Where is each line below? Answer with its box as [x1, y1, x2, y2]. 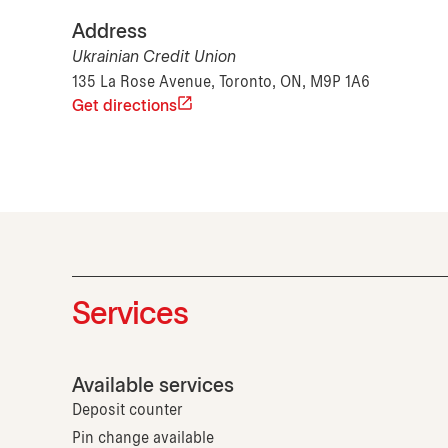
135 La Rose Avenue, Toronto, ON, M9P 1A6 [72, 75, 370, 91]
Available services [72, 377, 234, 397]
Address [72, 23, 147, 43]
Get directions [72, 99, 177, 115]
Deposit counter [72, 403, 183, 419]
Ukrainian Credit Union [72, 50, 236, 66]
